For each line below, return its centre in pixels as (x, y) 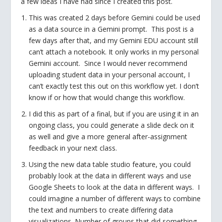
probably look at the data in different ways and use (110, 175)
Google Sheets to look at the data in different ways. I (114, 187)
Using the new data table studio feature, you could (110, 164)
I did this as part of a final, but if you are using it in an (114, 113)
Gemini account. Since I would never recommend (108, 63)
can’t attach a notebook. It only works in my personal (114, 52)
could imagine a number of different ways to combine (115, 198)
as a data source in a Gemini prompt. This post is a (111, 29)
